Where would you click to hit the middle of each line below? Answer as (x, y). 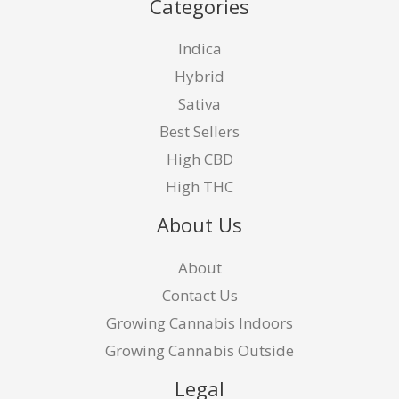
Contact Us (199, 295)
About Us (199, 225)
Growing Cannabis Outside (199, 350)
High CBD (199, 159)
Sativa (199, 104)
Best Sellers (199, 132)
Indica (199, 49)
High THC (199, 187)
